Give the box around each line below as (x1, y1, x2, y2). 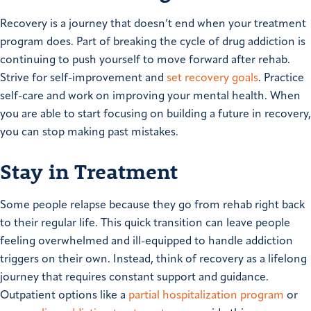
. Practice (258, 73, 304, 85)
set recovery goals (167, 73, 258, 85)
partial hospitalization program (128, 290, 284, 302)
